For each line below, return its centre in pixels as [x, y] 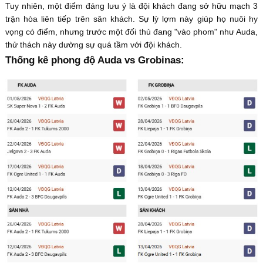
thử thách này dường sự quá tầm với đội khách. [93, 44]
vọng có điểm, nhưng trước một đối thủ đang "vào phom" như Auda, [131, 31]
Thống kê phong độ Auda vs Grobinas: [95, 60]
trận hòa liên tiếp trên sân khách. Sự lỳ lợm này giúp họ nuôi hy [131, 18]
